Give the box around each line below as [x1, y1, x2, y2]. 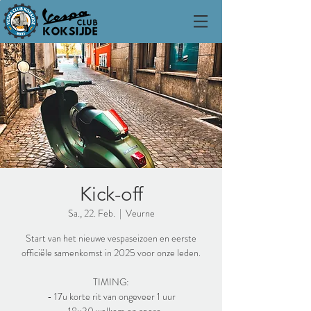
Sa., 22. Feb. [67, 206, 115, 220]
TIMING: [93, 275, 129, 289]
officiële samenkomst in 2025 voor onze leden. [22, 246, 201, 260]
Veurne [125, 206, 155, 220]
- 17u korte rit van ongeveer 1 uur [47, 289, 176, 303]
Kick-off [79, 183, 143, 205]
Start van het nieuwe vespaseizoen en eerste [26, 231, 196, 245]
